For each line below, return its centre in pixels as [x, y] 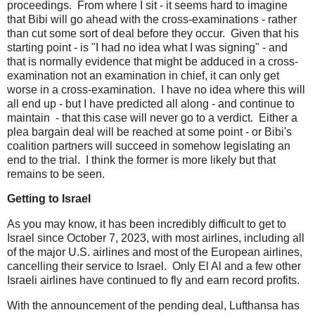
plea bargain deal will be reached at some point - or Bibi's [149, 131]
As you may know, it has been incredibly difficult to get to [147, 224]
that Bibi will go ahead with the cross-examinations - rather [152, 19]
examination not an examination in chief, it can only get [143, 75]
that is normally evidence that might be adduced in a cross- [153, 61]
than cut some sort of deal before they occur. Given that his [153, 33]
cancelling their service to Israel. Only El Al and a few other [154, 266]
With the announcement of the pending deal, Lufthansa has [153, 306]
